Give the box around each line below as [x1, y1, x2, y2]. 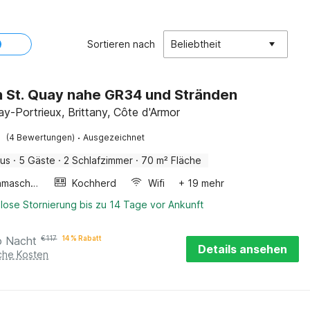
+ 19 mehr [179, 177, 225, 189]
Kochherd [72, 177, 117, 189]
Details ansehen [198, 242, 287, 256]
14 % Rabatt [62, 234, 102, 242]
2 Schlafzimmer [64, 154, 134, 166]
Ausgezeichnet [83, 132, 145, 143]
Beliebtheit [171, 38, 221, 50]
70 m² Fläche [141, 154, 202, 166]
